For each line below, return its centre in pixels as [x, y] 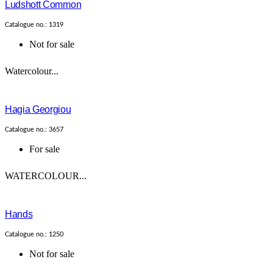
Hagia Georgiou [38, 110]
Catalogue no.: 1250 [34, 235]
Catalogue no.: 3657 [34, 130]
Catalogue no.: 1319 [34, 25]
